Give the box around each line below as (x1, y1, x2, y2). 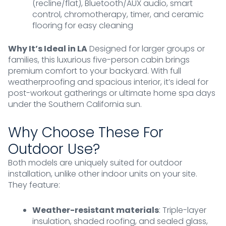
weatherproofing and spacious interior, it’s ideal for (8, 76, 208, 88)
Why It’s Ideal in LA (8, 43, 87, 55)
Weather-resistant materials (32, 204, 159, 216)
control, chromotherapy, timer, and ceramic (32, 9, 204, 21)
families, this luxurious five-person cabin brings (8, 54, 190, 66)
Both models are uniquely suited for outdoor (8, 157, 182, 169)
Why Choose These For (8, 123, 163, 143)
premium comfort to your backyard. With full (8, 65, 181, 77)
